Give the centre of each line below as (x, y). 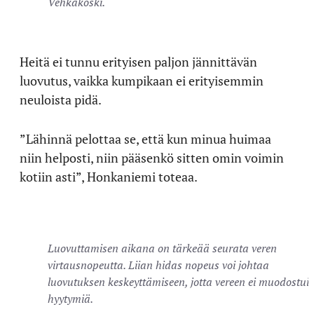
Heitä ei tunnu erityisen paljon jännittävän (138, 61)
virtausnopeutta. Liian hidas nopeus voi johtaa (158, 265)
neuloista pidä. (61, 99)
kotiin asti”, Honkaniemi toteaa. (109, 176)
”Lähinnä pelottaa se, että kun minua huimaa (145, 138)
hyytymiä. (70, 298)
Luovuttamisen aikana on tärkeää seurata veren (162, 248)
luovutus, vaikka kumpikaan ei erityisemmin (142, 80)
